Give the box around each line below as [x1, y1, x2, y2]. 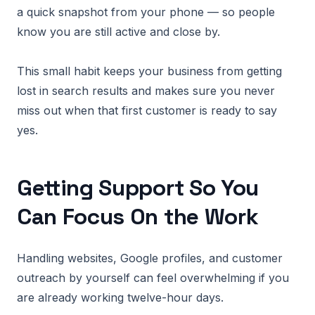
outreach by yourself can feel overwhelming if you [17, 271, 289, 285]
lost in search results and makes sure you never [17, 84, 275, 98]
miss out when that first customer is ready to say [17, 103, 277, 117]
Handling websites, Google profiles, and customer [17, 251, 283, 265]
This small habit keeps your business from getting [17, 64, 282, 78]
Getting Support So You [17, 174, 259, 202]
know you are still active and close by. [17, 25, 220, 39]
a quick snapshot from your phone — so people [17, 5, 275, 19]
